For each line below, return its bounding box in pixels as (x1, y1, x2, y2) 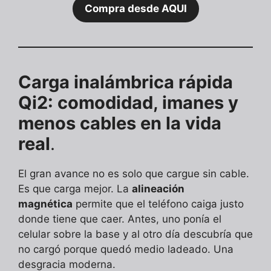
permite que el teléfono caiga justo (73, 198, 244, 211)
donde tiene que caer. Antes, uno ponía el (18, 213, 221, 226)
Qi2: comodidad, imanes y (18, 92, 238, 114)
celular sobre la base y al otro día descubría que (18, 228, 253, 241)
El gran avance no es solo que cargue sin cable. (18, 168, 249, 180)
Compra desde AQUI (84, 2, 187, 15)
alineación (132, 183, 184, 195)
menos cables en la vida (18, 113, 221, 134)
